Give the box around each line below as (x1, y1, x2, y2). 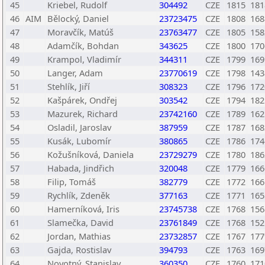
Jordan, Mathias (47, 230, 111, 242)
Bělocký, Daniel (47, 12, 109, 24)
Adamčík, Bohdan (47, 40, 119, 51)
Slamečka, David (47, 216, 114, 228)
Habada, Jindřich (47, 162, 114, 174)
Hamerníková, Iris (47, 203, 119, 215)
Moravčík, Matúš (47, 26, 114, 38)
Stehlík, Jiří (47, 80, 90, 92)
